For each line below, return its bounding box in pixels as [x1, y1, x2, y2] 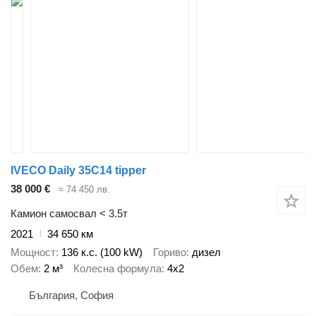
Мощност [11, 246, 56, 259]
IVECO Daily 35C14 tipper [11, 164, 146, 176]
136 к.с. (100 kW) [61, 246, 142, 259]
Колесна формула [73, 262, 162, 275]
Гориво [153, 246, 186, 259]
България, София [29, 288, 114, 301]
